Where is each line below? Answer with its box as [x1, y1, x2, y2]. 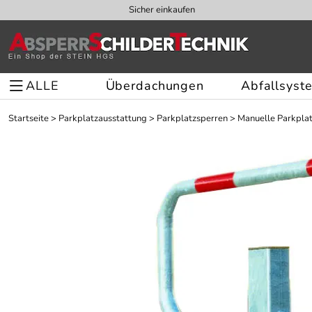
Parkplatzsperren [157, 112, 228, 125]
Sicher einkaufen [128, 3, 195, 16]
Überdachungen [105, 77, 204, 94]
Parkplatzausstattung [58, 112, 147, 125]
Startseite [8, 112, 49, 125]
